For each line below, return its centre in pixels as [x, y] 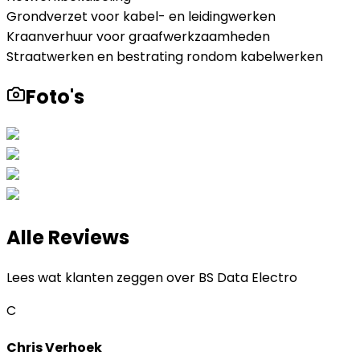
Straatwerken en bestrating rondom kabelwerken [165, 57]
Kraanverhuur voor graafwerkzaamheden [138, 37]
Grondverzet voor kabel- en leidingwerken [141, 17]
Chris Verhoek [54, 347]
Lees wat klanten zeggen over [102, 277]
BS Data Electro [248, 277]
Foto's [55, 96]
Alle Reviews [68, 237]
